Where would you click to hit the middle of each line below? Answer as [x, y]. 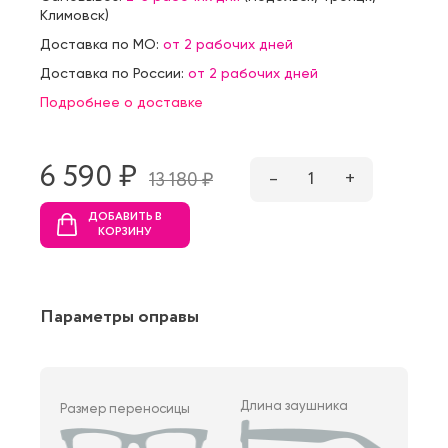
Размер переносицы [125, 408]
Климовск [72, 14]
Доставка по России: [114, 72]
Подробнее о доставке [121, 101]
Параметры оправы [119, 316]
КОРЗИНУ [125, 231]
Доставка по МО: [101, 43]
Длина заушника [294, 405]
